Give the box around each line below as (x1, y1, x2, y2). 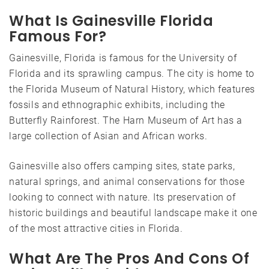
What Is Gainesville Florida (9, 11, 214, 31)
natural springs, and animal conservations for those (9, 176, 245, 187)
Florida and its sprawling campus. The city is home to (9, 68, 255, 79)
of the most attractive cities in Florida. (9, 223, 183, 234)
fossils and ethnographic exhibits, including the (9, 99, 225, 110)
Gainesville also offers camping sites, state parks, (9, 160, 235, 172)
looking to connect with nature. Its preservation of (9, 192, 236, 203)
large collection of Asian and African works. (9, 130, 208, 142)
